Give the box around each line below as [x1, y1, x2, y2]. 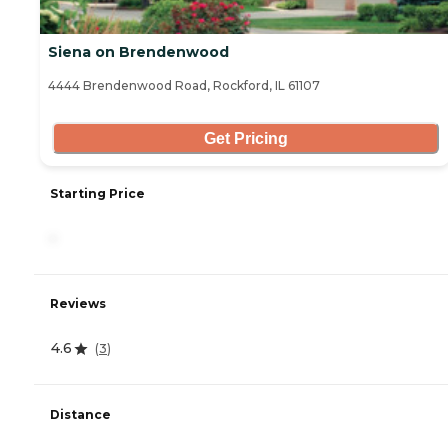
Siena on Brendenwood [48, 43, 229, 62]
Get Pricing [203, 129, 288, 147]
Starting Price [50, 186, 145, 202]
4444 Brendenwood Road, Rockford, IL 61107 [48, 78, 320, 94]
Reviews [50, 296, 106, 312]
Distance [50, 406, 111, 422]
